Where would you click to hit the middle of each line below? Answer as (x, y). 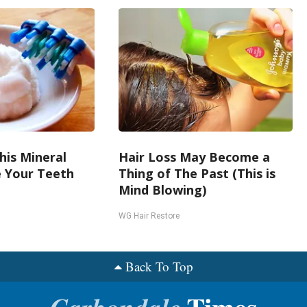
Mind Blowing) (163, 190)
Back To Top (159, 266)
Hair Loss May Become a (195, 157)
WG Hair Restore (149, 216)
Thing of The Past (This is (197, 173)
